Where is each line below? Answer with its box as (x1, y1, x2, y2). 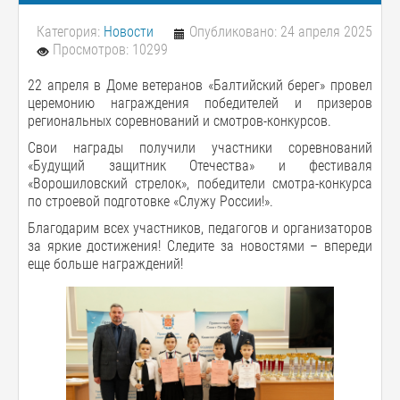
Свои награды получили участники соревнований (28, 138, 372, 156)
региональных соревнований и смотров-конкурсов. (28, 112, 331, 129)
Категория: (37, 22, 104, 40)
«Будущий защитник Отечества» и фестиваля (28, 156, 372, 174)
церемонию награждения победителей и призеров (28, 94, 372, 112)
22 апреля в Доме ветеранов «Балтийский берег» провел (28, 76, 372, 94)
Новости (104, 22, 154, 40)
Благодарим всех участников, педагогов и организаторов (28, 219, 372, 237)
